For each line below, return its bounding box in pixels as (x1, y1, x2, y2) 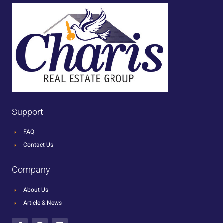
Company (12, 164, 50, 175)
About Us (23, 185, 48, 195)
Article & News (23, 198, 62, 208)
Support (12, 107, 43, 117)
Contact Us (23, 140, 53, 150)
